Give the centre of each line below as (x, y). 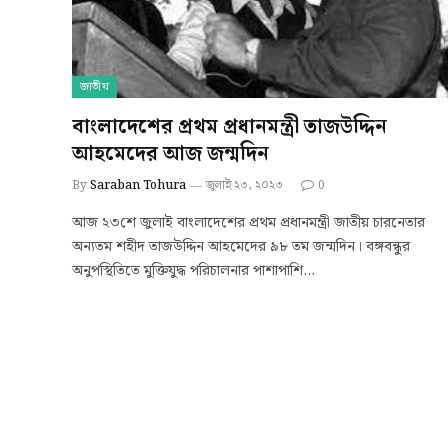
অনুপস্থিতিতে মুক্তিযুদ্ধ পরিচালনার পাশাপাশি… (193, 270)
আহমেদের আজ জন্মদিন (170, 153)
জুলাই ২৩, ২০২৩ (244, 185)
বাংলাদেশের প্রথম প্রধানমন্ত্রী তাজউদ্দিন (229, 126)
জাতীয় (94, 86)
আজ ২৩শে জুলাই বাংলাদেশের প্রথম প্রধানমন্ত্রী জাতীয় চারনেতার (248, 222)
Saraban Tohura (138, 185)
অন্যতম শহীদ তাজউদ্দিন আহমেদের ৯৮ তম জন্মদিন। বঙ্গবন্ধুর (241, 246)
